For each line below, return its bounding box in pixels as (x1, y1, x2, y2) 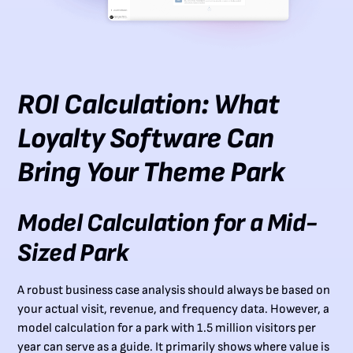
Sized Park (17, 238, 129, 269)
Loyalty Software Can (17, 122, 274, 157)
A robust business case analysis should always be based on (17, 283, 331, 299)
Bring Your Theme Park (17, 156, 285, 191)
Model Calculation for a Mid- (17, 208, 318, 240)
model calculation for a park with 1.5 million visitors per (17, 321, 317, 336)
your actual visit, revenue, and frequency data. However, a (17, 302, 330, 318)
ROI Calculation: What (17, 88, 279, 123)
